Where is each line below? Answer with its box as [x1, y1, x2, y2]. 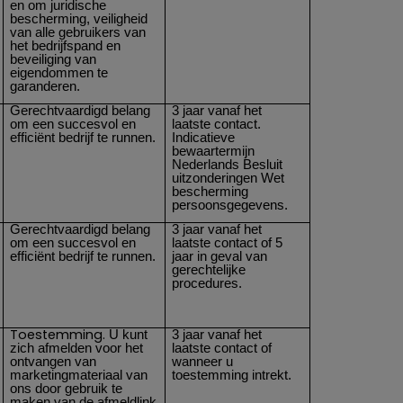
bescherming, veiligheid [10, 11, 148, 26]
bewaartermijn [172, 143, 255, 158]
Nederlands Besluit [172, 157, 283, 172]
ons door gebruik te [10, 381, 123, 396]
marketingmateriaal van [10, 367, 148, 382]
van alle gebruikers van [10, 24, 147, 40]
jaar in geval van [172, 248, 268, 264]
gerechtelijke [172, 262, 246, 277]
